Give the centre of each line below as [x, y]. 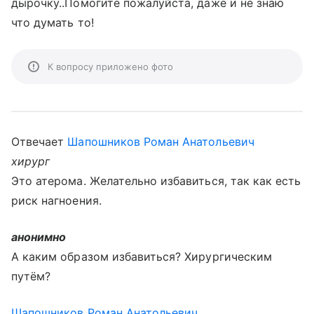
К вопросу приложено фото [110, 67]
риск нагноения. [56, 200]
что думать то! [53, 22]
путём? [31, 276]
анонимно [39, 237]
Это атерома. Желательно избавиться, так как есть [156, 181]
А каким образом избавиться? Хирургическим [142, 257]
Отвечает [40, 142]
